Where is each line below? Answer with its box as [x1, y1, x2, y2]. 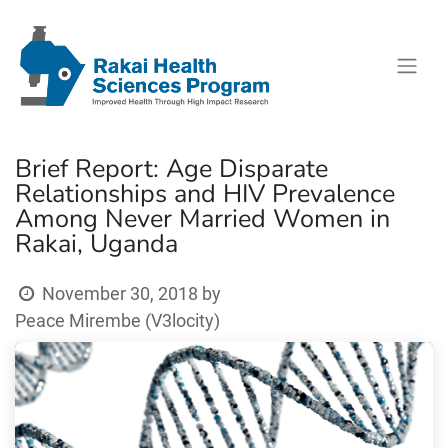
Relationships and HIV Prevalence [15, 176, 395, 211]
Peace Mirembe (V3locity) [15, 310, 220, 331]
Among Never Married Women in [15, 201, 390, 236]
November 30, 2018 [42, 283, 199, 304]
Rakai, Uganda [15, 226, 178, 261]
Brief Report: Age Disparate [15, 151, 328, 186]
